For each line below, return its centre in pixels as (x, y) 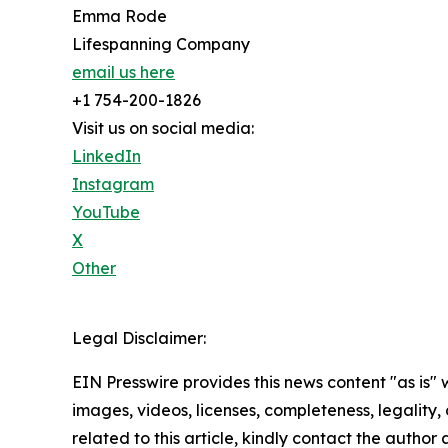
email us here (123, 72)
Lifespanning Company (161, 44)
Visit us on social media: (163, 128)
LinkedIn (106, 156)
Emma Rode (119, 16)
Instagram (113, 184)
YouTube (106, 212)
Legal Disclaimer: (139, 338)
